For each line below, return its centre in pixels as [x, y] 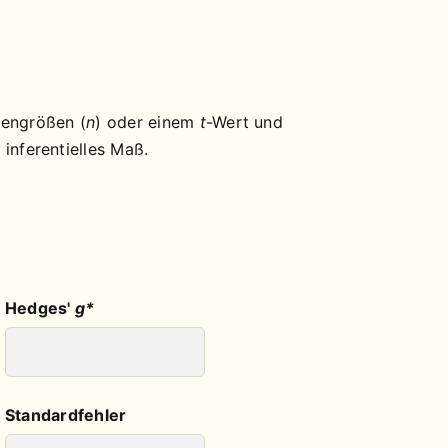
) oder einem [147, 121]
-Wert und [244, 121]
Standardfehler [65, 414]
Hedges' [39, 307]
